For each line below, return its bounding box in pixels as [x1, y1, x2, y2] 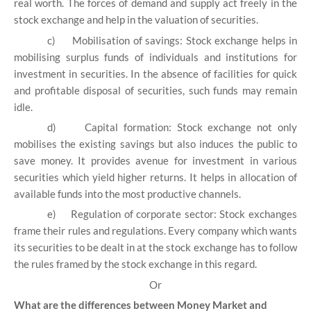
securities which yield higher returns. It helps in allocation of [14, 170, 297, 183]
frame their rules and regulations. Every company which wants [14, 224, 297, 237]
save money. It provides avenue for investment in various [14, 153, 297, 167]
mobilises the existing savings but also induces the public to [14, 137, 297, 150]
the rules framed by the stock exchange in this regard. [14, 258, 257, 271]
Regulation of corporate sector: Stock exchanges [71, 208, 298, 221]
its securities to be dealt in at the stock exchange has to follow [14, 241, 297, 254]
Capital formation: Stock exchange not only [84, 120, 298, 133]
